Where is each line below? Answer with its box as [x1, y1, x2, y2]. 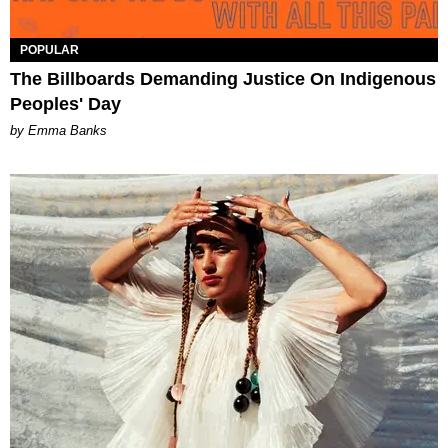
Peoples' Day [10, 93, 121, 114]
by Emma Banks [10, 122, 107, 138]
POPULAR [20, 42, 79, 57]
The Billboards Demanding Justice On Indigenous [10, 68, 436, 89]
